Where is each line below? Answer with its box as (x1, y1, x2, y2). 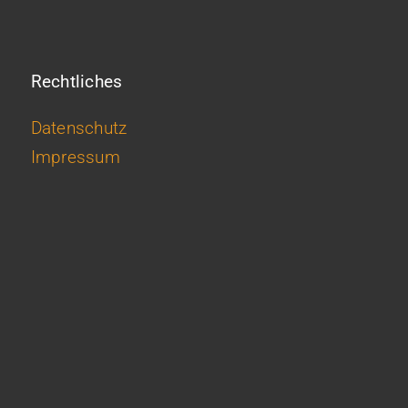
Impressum (30, 147, 121, 168)
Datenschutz (30, 117, 127, 138)
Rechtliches (30, 71, 123, 92)
